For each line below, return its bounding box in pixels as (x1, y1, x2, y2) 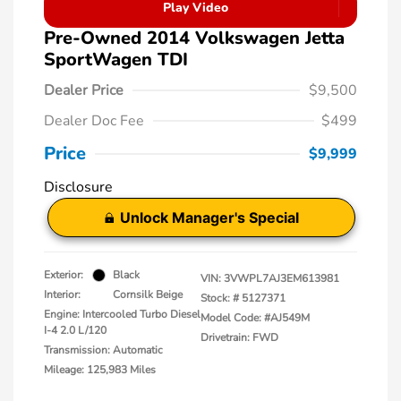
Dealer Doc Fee (44, 111, 144, 131)
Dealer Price (44, 81, 124, 100)
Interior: (44, 287, 81, 302)
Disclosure (44, 177, 113, 197)
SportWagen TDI (44, 47, 188, 72)
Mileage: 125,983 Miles (44, 363, 156, 377)
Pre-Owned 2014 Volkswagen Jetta (44, 26, 345, 50)
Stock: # (200, 291, 239, 305)
